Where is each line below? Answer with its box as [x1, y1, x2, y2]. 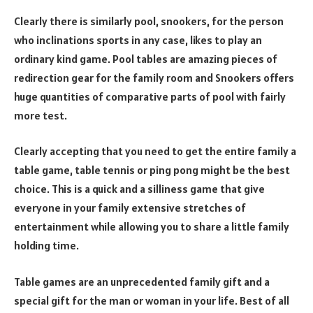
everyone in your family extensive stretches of [14, 201, 246, 215]
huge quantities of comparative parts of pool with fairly [14, 89, 286, 103]
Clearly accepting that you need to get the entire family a [14, 144, 296, 159]
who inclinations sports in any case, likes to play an [14, 32, 262, 47]
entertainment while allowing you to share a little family [14, 219, 289, 234]
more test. [14, 108, 67, 122]
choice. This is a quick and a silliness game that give [14, 182, 265, 196]
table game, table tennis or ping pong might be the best [14, 163, 290, 177]
